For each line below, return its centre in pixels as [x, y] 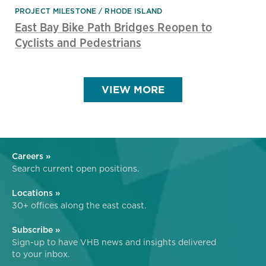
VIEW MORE [133, 90]
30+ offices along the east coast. [79, 206]
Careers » [31, 156]
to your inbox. [41, 254]
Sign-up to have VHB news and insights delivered [114, 243]
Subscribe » [36, 230]
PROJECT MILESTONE [56, 11]
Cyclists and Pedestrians [78, 43]
